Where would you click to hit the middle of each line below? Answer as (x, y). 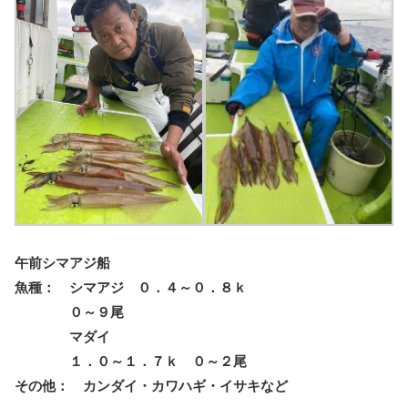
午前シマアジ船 (62, 263)
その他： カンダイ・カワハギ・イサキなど (151, 386)
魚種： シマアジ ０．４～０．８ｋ (131, 287)
